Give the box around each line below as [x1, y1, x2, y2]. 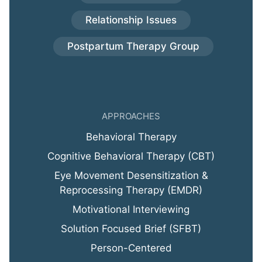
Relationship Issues [85, 14, 177, 26]
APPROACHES [102, 111, 160, 122]
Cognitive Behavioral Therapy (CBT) [47, 150, 215, 163]
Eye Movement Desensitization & [54, 170, 208, 182]
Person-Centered [90, 242, 172, 254]
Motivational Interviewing [73, 204, 189, 216]
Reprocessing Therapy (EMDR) [60, 184, 202, 196]
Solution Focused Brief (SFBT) [61, 223, 201, 235]
